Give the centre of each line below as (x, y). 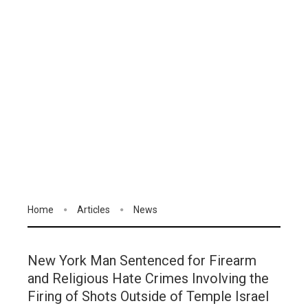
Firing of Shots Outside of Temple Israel (148, 297)
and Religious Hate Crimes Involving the (148, 279)
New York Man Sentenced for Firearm (142, 261)
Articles (93, 210)
